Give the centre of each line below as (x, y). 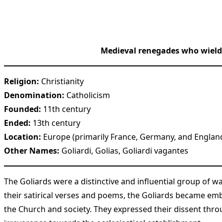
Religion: (22, 81)
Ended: (17, 123)
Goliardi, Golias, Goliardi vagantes (124, 150)
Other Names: (32, 150)
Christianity (61, 81)
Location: (23, 137)
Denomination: (34, 95)
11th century (66, 109)
